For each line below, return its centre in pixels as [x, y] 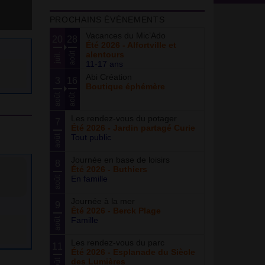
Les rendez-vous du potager [124, 118]
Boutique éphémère [125, 86]
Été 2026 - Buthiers [109, 169]
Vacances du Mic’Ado [125, 35]
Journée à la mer [103, 201]
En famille [89, 179]
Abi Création [109, 77]
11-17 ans [104, 64]
